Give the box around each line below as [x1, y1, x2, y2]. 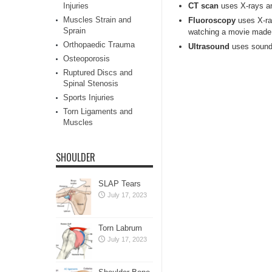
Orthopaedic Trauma [63, 40, 135, 49]
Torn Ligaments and [63, 107, 132, 116]
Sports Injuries [63, 93, 114, 102]
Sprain [63, 26, 86, 35]
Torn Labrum [98, 223, 142, 233]
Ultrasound [188, 42, 232, 51]
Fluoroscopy [188, 16, 236, 25]
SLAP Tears [98, 179, 141, 188]
